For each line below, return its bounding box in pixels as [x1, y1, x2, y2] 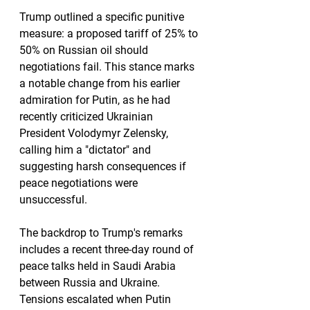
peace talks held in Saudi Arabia [19, 259, 179, 273]
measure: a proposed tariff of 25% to [19, 27, 201, 40]
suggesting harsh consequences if [19, 160, 189, 173]
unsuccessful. [19, 193, 87, 206]
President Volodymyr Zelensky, [19, 127, 171, 140]
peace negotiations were [19, 176, 140, 190]
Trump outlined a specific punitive [19, 10, 187, 24]
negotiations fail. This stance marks [19, 60, 197, 73]
